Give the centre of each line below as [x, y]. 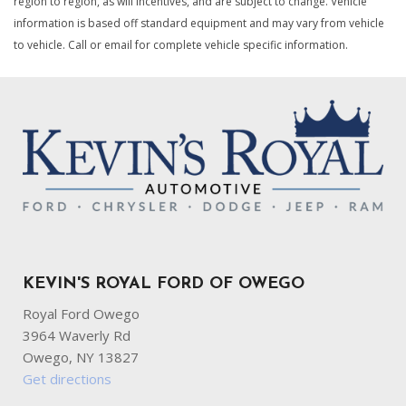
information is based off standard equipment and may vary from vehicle [199, 23]
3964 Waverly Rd [77, 336]
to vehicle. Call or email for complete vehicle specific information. [181, 45]
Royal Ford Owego [81, 314]
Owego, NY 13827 [81, 358]
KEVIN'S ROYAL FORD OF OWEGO [164, 285]
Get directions [67, 379]
